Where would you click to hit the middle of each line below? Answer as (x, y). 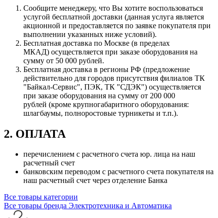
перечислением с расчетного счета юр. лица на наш (109, 154)
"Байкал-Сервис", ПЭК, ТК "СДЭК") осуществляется (112, 87)
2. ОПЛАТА (35, 134)
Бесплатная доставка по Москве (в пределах (97, 43)
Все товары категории (41, 197)
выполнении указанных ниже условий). (90, 34)
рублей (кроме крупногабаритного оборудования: (106, 104)
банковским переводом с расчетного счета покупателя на (118, 172)
